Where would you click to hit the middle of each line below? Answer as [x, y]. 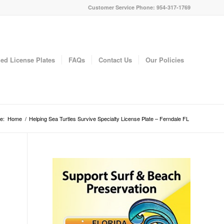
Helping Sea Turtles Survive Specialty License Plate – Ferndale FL [109, 118]
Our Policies [165, 60]
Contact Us [115, 60]
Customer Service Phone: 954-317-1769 [139, 7]
